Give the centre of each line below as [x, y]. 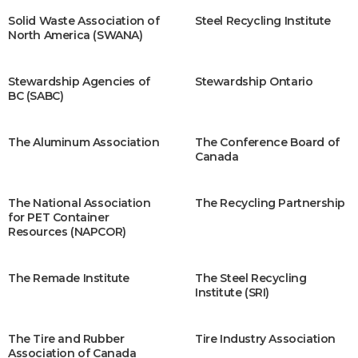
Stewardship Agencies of [79, 82]
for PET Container [59, 217]
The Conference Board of [267, 142]
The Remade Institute [69, 278]
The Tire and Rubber [66, 339]
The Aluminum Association [84, 142]
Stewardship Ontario [254, 82]
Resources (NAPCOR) [67, 232]
